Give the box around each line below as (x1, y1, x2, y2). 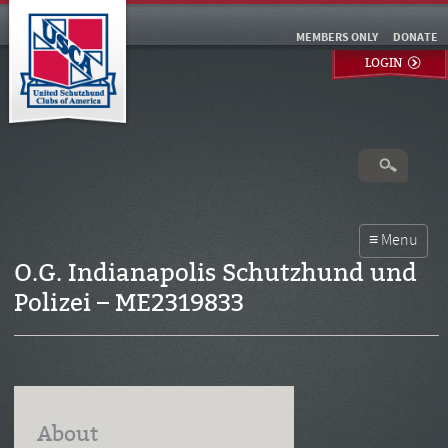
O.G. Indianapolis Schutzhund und (13, 259, 417, 287)
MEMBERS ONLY (296, 32, 378, 44)
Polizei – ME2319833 (13, 289, 244, 317)
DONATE (393, 32, 438, 44)
